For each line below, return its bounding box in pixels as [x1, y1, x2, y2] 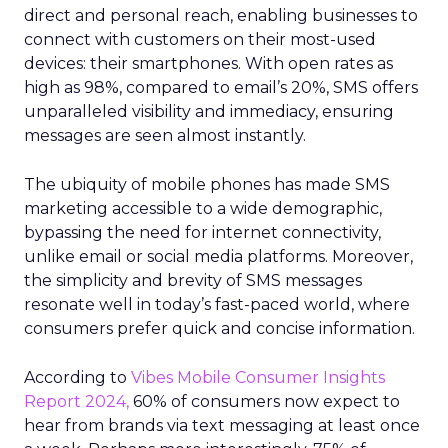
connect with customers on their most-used [24, 30, 376, 49]
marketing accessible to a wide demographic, [24, 199, 382, 218]
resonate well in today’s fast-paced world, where [24, 295, 410, 314]
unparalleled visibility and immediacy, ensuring [24, 102, 394, 121]
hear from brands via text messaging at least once [24, 416, 420, 435]
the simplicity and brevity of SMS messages [24, 271, 362, 290]
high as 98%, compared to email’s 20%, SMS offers [24, 78, 418, 97]
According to [24, 368, 131, 387]
